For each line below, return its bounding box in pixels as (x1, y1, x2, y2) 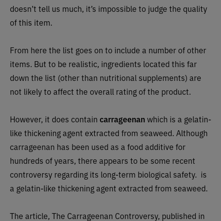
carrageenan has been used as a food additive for (10, 141, 185, 152)
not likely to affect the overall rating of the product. (10, 85, 191, 97)
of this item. (10, 16, 52, 28)
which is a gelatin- (147, 113, 211, 124)
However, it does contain (10, 113, 100, 124)
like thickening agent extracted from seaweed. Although (10, 127, 208, 138)
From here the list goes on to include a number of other (10, 44, 206, 55)
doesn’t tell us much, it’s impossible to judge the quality (10, 2, 207, 14)
